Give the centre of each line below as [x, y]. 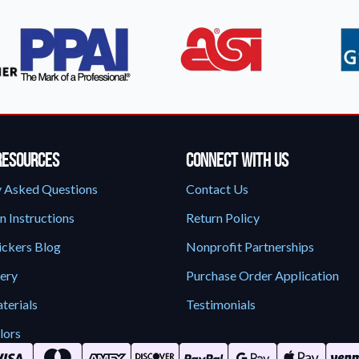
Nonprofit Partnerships [250, 246]
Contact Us [217, 189]
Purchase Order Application [262, 275]
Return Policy [222, 218]
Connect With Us [237, 160]
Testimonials [220, 304]
